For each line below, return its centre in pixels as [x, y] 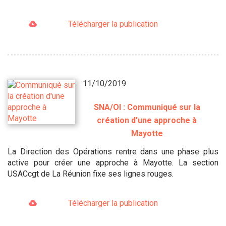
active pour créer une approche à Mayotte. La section [113, 162]
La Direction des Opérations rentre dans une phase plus [113, 151]
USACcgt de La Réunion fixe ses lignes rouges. [93, 174]
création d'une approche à [147, 120]
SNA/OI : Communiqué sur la [147, 107]
